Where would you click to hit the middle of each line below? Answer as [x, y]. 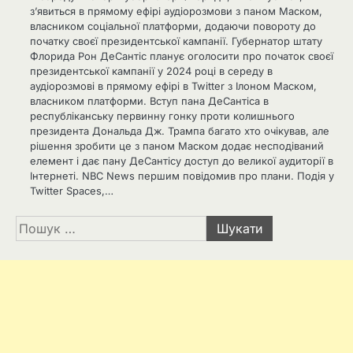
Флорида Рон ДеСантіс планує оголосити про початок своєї [182, 56]
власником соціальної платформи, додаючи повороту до [173, 26]
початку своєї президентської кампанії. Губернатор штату [176, 41]
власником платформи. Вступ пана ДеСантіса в [149, 100]
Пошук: [38, 224]
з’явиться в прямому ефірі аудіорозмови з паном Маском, [176, 11]
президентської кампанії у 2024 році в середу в [151, 71]
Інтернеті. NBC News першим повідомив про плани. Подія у [182, 175]
